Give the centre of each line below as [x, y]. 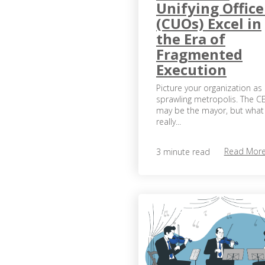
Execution [191, 69]
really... [169, 121]
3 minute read [183, 151]
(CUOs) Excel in [209, 23]
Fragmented [199, 54]
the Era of [191, 38]
